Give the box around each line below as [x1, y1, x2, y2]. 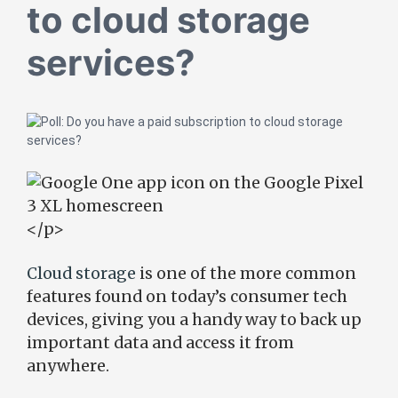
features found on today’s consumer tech [27, 287, 347, 306]
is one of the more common [136, 264, 356, 283]
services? [27, 41, 195, 84]
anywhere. [27, 356, 109, 376]
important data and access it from [27, 333, 294, 353]
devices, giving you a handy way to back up [27, 310, 362, 330]
